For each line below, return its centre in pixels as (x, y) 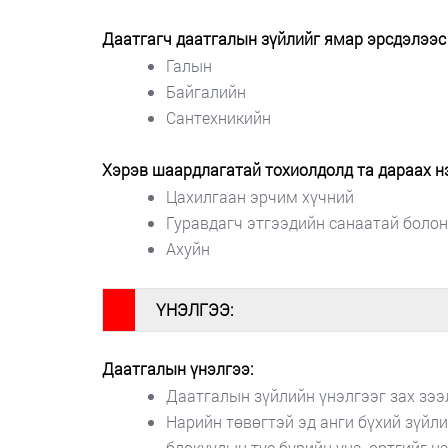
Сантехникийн (218, 117)
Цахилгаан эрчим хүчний (260, 196)
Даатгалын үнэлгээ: (177, 368)
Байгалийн (206, 91)
